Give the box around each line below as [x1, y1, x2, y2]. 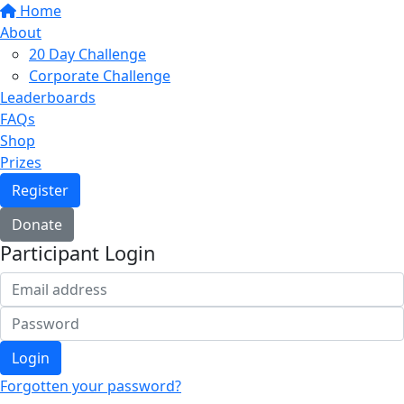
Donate [12, 215, 62, 234]
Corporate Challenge [29, 66, 170, 86]
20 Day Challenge [29, 44, 146, 64]
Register [12, 180, 69, 200]
